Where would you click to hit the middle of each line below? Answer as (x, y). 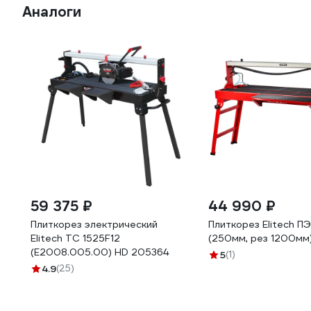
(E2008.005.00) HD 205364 (100, 252)
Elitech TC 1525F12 (75, 238)
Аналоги (52, 12)
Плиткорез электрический (94, 224)
